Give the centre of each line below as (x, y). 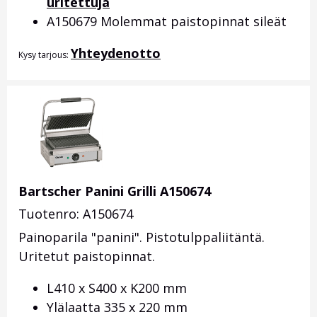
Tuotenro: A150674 (76, 214)
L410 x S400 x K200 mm (117, 288)
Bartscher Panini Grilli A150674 (115, 191)
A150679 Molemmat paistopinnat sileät (167, 22)
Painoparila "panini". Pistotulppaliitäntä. (142, 237)
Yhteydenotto (116, 53)
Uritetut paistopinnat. (87, 257)
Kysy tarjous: (45, 55)
